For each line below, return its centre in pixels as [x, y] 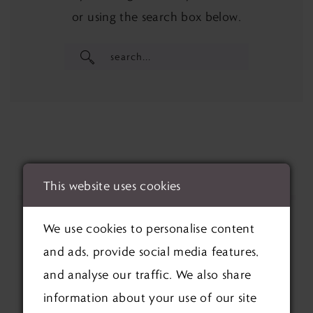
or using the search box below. [156, 17]
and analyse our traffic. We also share [147, 275]
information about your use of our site [150, 298]
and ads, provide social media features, [151, 252]
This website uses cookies [112, 185]
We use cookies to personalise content [149, 228]
